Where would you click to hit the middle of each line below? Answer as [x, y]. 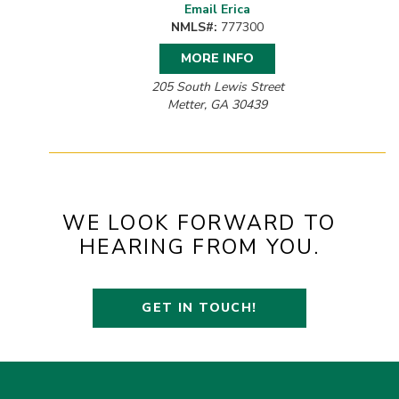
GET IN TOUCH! [199, 308]
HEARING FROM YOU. [199, 248]
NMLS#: [194, 28]
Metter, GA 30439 [217, 105]
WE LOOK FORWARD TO [199, 224]
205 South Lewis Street [217, 87]
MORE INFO [217, 59]
